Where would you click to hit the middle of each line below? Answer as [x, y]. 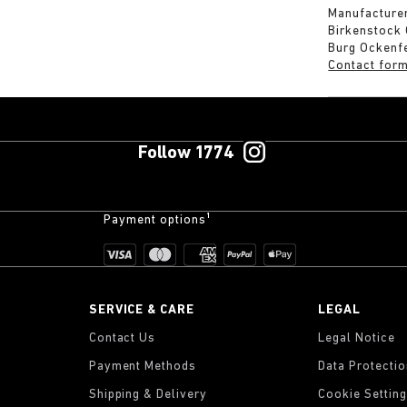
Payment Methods [143, 367]
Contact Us [122, 338]
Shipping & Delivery [148, 395]
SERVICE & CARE [142, 310]
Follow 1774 [185, 154]
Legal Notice [357, 338]
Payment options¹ [157, 220]
